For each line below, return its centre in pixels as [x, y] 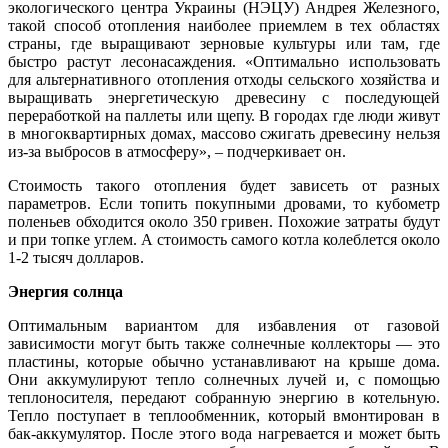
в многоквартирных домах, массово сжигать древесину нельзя [224, 134]
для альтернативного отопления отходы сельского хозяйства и [224, 80]
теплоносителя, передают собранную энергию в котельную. [224, 398]
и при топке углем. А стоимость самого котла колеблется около [224, 240]
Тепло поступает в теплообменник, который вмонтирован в [224, 416]
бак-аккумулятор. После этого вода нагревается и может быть [224, 434]
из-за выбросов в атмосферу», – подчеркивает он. [177, 152]
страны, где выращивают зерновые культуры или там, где [224, 44]
